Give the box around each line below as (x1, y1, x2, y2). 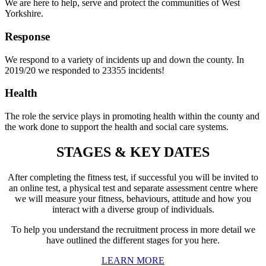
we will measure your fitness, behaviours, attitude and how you (15, 193, 251, 204)
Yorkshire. (5, 8, 43, 19)
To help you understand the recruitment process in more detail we (11, 224, 255, 235)
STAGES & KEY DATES (56, 144, 210, 160)
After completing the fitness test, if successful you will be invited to (8, 172, 258, 182)
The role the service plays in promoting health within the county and (5, 111, 259, 122)
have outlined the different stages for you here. (46, 235, 220, 245)
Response (5, 30, 50, 43)
